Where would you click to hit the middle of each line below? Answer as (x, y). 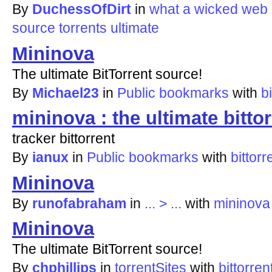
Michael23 (65, 93)
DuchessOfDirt (81, 9)
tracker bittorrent (63, 139)
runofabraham (79, 203)
